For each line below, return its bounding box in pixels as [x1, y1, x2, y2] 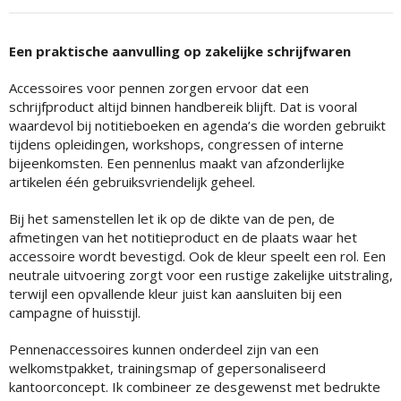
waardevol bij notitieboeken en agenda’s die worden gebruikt [8, 115, 386, 134]
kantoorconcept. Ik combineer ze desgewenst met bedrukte [8, 377, 380, 396]
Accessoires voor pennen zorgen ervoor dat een [8, 78, 309, 97]
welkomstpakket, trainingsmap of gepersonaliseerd [8, 358, 326, 377]
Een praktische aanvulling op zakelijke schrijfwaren [8, 41, 351, 60]
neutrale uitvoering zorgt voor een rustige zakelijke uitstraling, [8, 265, 393, 284]
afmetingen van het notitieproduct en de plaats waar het [8, 227, 357, 246]
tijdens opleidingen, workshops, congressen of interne [8, 134, 344, 153]
